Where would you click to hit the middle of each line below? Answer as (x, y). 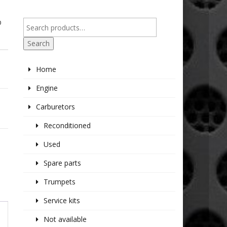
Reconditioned (67, 126)
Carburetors (56, 107)
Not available (65, 219)
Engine (47, 88)
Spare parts (63, 163)
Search (39, 44)
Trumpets (60, 182)
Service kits (62, 201)
